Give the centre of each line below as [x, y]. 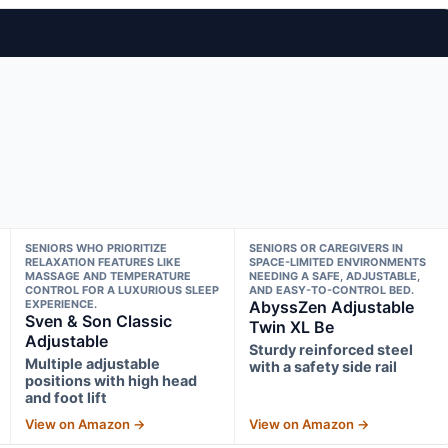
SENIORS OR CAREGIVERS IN [326, 247]
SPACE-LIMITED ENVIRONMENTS [338, 261]
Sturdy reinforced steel [331, 349]
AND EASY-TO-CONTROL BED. [332, 289]
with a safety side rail [323, 366]
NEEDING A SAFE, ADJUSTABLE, [335, 275]
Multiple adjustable [92, 363]
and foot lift [65, 397]
